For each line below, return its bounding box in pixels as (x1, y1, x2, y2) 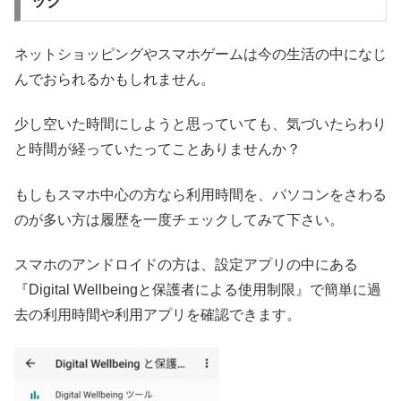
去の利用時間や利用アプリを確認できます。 (14, 306, 301, 322)
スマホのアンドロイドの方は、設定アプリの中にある (14, 256, 358, 272)
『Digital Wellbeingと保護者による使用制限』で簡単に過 (14, 281, 381, 297)
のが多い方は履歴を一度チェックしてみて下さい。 (14, 211, 344, 227)
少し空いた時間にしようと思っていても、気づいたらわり (14, 116, 387, 132)
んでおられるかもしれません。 (14, 71, 215, 87)
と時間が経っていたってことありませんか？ (14, 141, 301, 158)
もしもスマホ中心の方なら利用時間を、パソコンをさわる (14, 186, 387, 202)
